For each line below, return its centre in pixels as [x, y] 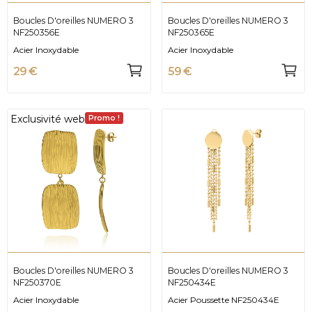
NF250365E [191, 32]
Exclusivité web [47, 119]
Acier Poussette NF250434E [223, 300]
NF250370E [37, 283]
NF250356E [37, 32]
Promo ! [104, 118]
